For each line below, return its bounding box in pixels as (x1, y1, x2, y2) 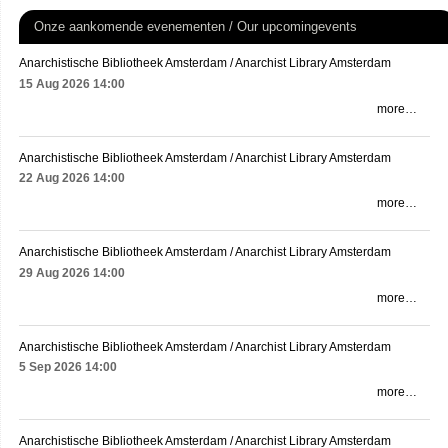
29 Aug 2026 (19, 265, 90, 280)
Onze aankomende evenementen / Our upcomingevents (34, 19, 357, 35)
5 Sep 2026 (19, 359, 82, 374)
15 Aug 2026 (19, 76, 90, 91)
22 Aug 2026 (19, 171, 90, 186)
